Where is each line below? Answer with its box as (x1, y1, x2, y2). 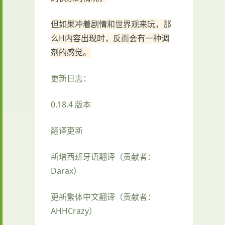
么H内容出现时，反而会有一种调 (51, 33, 169, 44)
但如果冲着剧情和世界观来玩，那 (51, 19, 171, 30)
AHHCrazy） (51, 205, 97, 217)
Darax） (51, 165, 81, 177)
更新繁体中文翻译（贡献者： (51, 191, 155, 203)
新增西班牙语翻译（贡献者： (51, 151, 155, 163)
